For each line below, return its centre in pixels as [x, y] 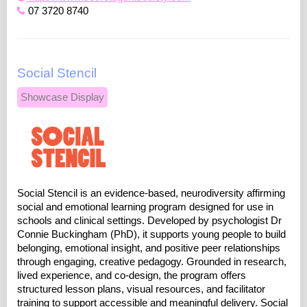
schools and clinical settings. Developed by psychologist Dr [149, 221]
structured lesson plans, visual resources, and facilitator [141, 290]
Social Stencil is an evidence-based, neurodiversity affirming [151, 194]
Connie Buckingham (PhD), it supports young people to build [151, 235]
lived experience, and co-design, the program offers [132, 276]
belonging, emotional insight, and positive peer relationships [149, 248]
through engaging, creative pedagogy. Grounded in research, [152, 262]
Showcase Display [62, 98]
